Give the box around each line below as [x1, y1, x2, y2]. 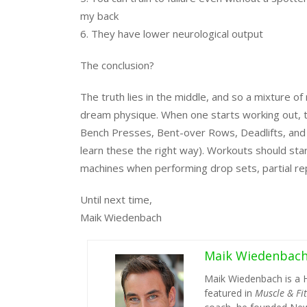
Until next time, [80, 193, 152, 206]
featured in [204, 286, 255, 299]
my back [80, 9, 119, 23]
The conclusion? [80, 58, 154, 72]
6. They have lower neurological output [80, 27, 263, 40]
